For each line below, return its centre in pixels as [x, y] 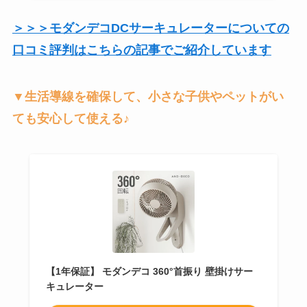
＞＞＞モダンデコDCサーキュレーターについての [150, 28]
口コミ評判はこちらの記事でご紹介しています [142, 50]
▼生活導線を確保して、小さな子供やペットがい [148, 96]
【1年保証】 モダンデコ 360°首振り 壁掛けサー [149, 271]
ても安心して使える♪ [71, 118]
